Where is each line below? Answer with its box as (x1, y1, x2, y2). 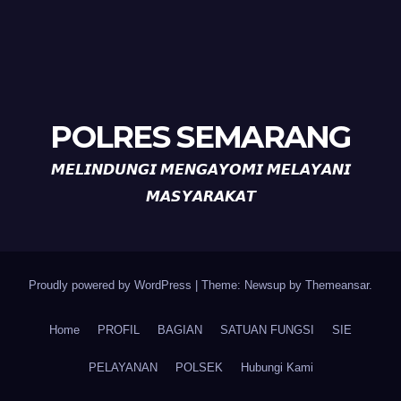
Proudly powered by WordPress (29, 277, 195, 292)
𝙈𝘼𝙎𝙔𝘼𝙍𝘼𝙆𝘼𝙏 (145, 188, 256, 204)
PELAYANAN (88, 360, 158, 374)
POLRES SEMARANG (50, 117, 351, 156)
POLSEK (175, 360, 223, 374)
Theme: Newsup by (201, 277, 305, 292)
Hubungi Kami (240, 360, 313, 374)
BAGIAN (158, 322, 202, 337)
